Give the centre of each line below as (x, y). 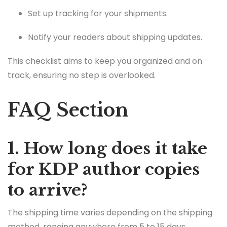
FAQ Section (68, 110)
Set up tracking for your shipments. (98, 13)
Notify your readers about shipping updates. (115, 37)
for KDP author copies (104, 169)
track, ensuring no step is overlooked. (82, 75)
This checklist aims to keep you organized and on (105, 61)
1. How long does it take (107, 149)
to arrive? (48, 190)
